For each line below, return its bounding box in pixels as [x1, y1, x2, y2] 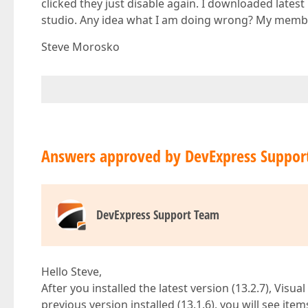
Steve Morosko [41, 39, 120, 54]
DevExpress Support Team [96, 206, 219, 223]
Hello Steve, [41, 264, 102, 279]
